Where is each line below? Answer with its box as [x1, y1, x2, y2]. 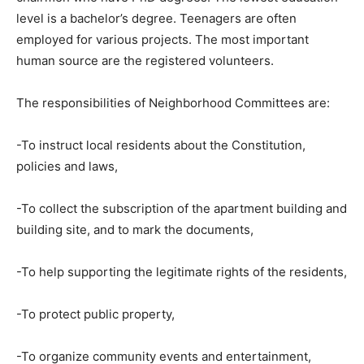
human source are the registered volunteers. [16, 52, 274, 68]
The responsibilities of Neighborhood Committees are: [16, 94, 330, 110]
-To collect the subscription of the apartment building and [16, 200, 347, 216]
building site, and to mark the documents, [16, 221, 253, 237]
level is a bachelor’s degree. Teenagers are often [16, 10, 297, 26]
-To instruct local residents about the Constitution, [16, 136, 305, 153]
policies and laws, [16, 158, 118, 174]
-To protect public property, [16, 305, 175, 322]
